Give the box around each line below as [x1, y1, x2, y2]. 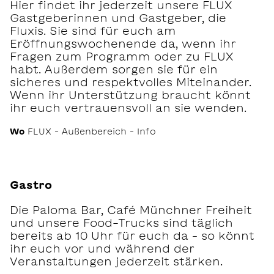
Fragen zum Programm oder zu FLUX [10, 50, 233, 62]
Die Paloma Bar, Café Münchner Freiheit [10, 204, 252, 215]
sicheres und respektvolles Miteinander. [10, 76, 251, 87]
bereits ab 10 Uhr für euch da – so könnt [10, 229, 254, 241]
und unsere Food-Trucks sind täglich [10, 217, 233, 228]
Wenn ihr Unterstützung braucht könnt [10, 89, 251, 100]
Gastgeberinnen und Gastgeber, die [10, 12, 226, 23]
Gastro [10, 179, 52, 190]
